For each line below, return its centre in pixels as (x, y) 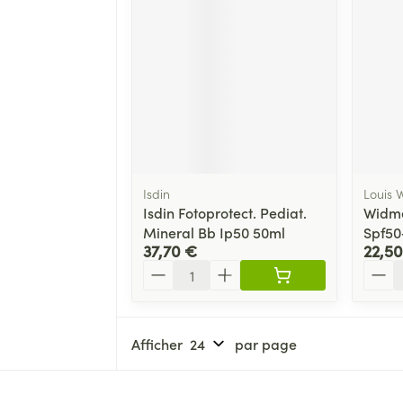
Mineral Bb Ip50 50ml (214, 233)
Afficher (157, 344)
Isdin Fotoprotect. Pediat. (225, 213)
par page (266, 344)
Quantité (171, 269)
